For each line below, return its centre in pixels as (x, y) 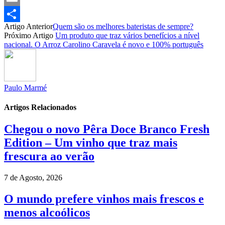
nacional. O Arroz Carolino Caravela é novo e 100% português (104, 44)
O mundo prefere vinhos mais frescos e (104, 199)
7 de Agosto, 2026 (33, 178)
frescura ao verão (49, 156)
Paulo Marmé (25, 87)
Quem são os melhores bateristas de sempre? (123, 26)
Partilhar (17, 30)
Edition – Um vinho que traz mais (91, 143)
